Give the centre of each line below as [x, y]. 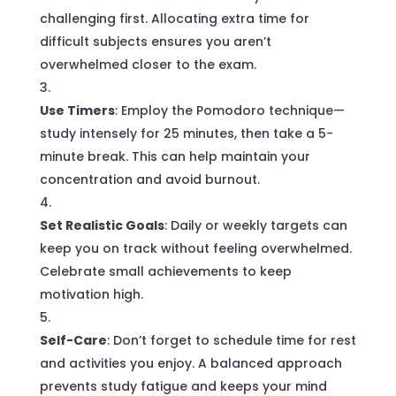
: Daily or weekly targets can [255, 225]
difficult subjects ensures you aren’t [155, 41]
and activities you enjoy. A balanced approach [190, 363]
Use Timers [77, 110]
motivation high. [91, 294]
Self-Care [73, 340]
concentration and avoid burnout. [149, 179]
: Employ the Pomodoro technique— [229, 110]
